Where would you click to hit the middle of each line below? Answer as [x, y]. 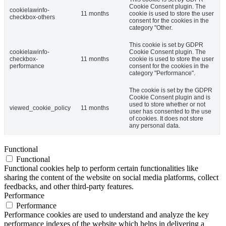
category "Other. [151, 28]
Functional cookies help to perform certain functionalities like [101, 168]
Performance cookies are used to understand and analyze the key [106, 215]
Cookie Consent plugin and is [170, 98]
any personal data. [155, 126]
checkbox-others [32, 17]
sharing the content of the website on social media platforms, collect [111, 178]
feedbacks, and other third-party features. [69, 187]
